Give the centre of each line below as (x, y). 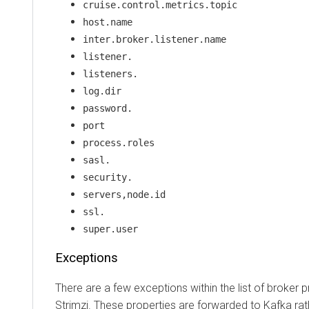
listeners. (110, 73)
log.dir (102, 91)
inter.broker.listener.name (154, 39)
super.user (110, 229)
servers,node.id (124, 194)
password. (108, 108)
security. (108, 177)
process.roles (119, 142)
